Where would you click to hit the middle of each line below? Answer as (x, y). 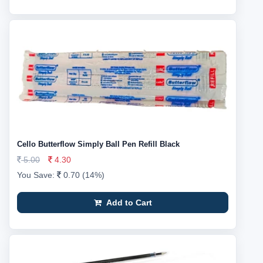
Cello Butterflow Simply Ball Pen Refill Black (98, 144)
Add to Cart (128, 203)
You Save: (37, 175)
